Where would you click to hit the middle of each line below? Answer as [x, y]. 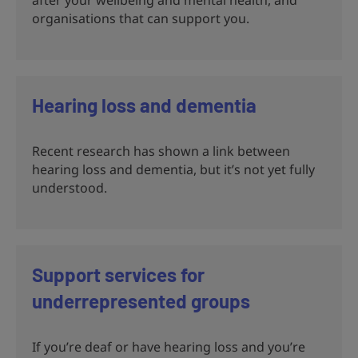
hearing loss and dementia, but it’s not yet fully [173, 169]
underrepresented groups [141, 300]
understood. [70, 187]
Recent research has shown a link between [161, 151]
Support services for [118, 274]
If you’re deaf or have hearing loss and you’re [169, 346]
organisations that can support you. [141, 18]
